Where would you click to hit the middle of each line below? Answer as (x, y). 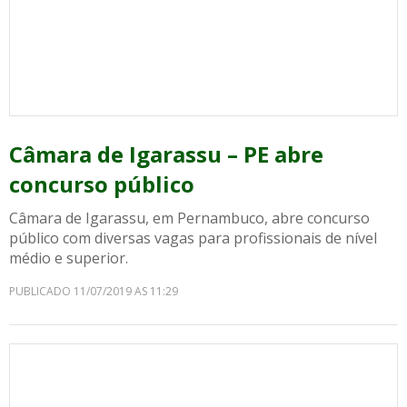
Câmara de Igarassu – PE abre (166, 154)
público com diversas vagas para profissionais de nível (193, 238)
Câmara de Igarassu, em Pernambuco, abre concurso (189, 218)
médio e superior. (69, 258)
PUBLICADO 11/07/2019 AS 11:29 (94, 291)
